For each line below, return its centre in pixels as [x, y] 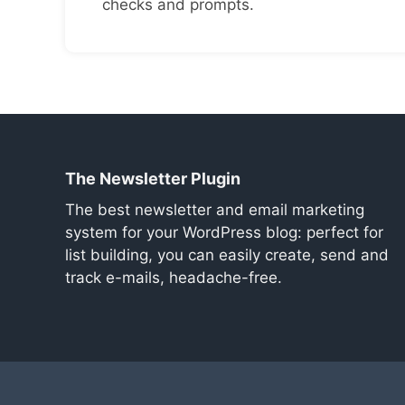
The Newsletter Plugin [153, 178]
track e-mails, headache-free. [174, 277]
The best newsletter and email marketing [215, 209]
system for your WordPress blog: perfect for [224, 232]
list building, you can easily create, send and [227, 254]
